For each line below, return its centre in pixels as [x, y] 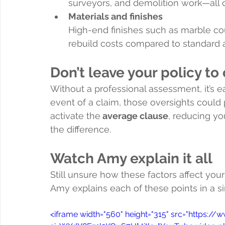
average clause [134, 116]
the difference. [81, 129]
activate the [75, 116]
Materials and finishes [116, 16]
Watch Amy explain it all [131, 158]
